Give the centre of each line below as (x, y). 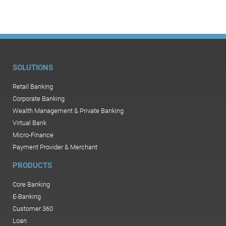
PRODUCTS (32, 165)
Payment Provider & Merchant (55, 147)
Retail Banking (33, 86)
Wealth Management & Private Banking (68, 110)
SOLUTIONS (33, 67)
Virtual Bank (30, 123)
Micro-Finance (33, 135)
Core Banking (31, 184)
